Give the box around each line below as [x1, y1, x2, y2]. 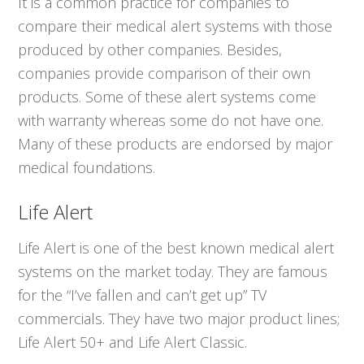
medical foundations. [18, 157, 156, 177]
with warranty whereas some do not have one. [18, 110, 324, 130]
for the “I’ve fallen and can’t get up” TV [18, 284, 267, 305]
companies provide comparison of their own [18, 63, 311, 83]
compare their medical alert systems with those [18, 15, 333, 36]
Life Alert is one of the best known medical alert [18, 237, 335, 258]
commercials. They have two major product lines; [18, 308, 340, 328]
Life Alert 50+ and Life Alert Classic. [18, 331, 248, 352]
